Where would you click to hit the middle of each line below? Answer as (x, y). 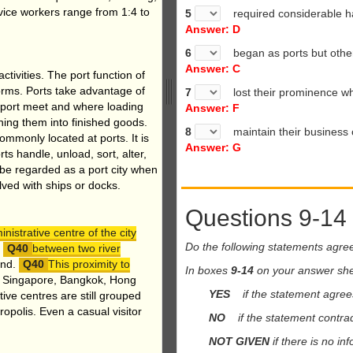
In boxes (208, 270)
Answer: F (212, 108)
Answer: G (213, 147)
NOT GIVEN (239, 341)
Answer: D (213, 29)
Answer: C (213, 69)
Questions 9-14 (266, 218)
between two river (76, 248)
